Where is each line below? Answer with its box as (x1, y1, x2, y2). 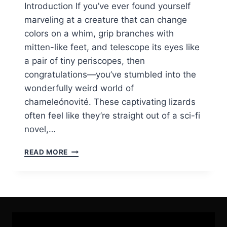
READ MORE (24, 148, 68, 157)
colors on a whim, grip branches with (24, 28, 174, 39)
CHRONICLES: (67, 156, 119, 165)
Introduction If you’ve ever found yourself (24, 1, 191, 12)
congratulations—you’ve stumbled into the (24, 69, 196, 80)
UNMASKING (67, 167, 113, 175)
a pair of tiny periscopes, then (24, 56, 145, 66)
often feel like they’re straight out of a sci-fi (24, 110, 200, 121)
